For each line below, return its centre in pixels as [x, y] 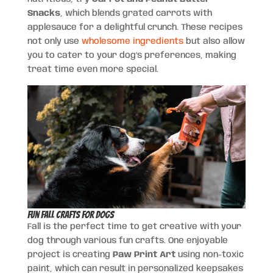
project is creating [70, 254]
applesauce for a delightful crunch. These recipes [135, 27]
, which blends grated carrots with [136, 13]
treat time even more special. [93, 69]
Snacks [44, 13]
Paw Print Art [144, 254]
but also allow [214, 41]
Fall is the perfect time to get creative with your [134, 226]
